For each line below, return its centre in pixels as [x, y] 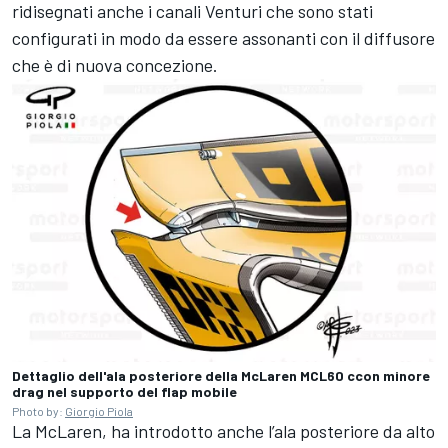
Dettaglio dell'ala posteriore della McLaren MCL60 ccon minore [221, 375]
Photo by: [38, 410]
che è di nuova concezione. [115, 65]
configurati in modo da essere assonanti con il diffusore [223, 38]
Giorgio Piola [99, 410]
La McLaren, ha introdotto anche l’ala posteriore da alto [223, 430]
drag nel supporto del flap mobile [124, 391]
